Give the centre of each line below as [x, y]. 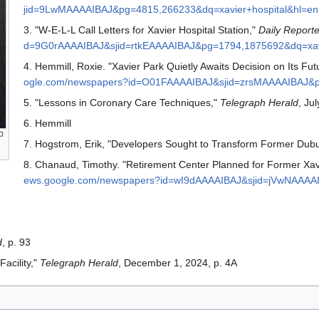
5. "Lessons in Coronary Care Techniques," [121, 103]
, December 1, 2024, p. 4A [178, 263]
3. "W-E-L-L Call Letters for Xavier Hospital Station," [141, 30]
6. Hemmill [47, 124]
